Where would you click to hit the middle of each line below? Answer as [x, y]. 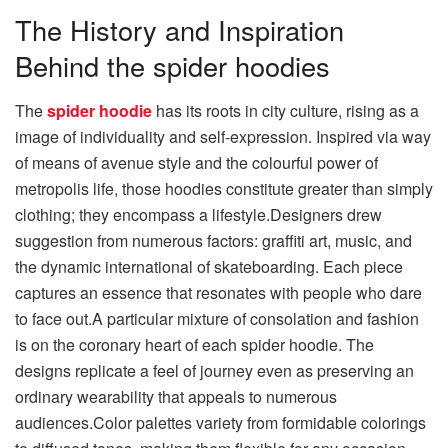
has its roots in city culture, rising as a [285, 111]
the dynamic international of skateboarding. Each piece [209, 267]
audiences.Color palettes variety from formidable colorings [220, 423]
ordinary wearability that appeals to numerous [176, 397]
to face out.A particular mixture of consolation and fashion [217, 319]
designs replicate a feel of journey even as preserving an [214, 371]
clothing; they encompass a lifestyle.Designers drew [198, 215]
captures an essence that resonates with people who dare [218, 293]
